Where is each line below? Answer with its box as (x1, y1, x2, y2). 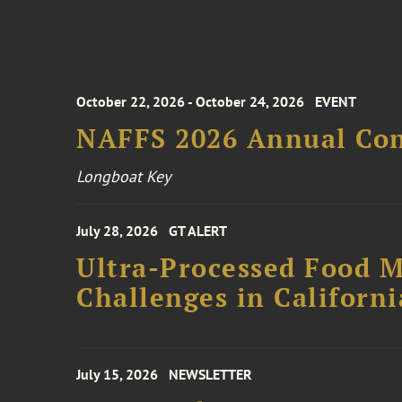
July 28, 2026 (76, 222, 159, 240)
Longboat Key (76, 166, 171, 187)
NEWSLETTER (169, 365, 253, 383)
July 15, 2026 (76, 365, 159, 383)
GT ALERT (169, 222, 228, 240)
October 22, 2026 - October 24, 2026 (76, 92, 305, 110)
